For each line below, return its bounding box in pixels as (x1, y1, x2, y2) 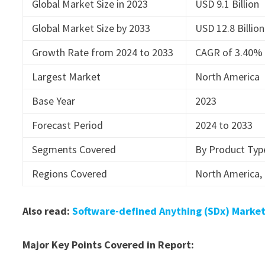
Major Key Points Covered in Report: (22, 237, 195, 251)
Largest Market (32, 69, 101, 83)
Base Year (32, 93, 76, 108)
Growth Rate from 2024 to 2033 (32, 45, 174, 59)
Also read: (22, 203, 73, 218)
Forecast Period (32, 118, 104, 132)
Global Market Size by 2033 (32, 21, 151, 35)
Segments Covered (32, 142, 117, 156)
